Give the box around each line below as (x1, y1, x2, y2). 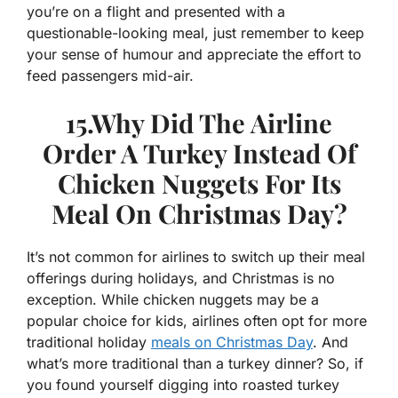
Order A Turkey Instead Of (42, 136, 356, 171)
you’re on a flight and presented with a (27, 3, 285, 21)
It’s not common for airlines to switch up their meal (27, 248, 365, 267)
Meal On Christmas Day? (51, 196, 347, 231)
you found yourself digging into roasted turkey (27, 376, 339, 394)
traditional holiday (27, 333, 151, 352)
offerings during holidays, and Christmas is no (27, 269, 335, 288)
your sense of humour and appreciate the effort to (27, 45, 362, 64)
